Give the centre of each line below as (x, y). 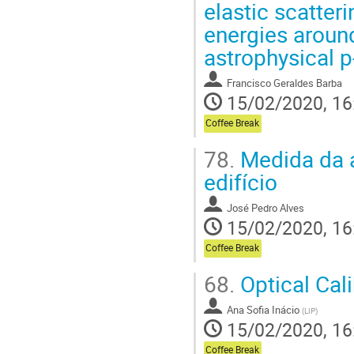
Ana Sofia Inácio (263, 309)
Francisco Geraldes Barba (284, 83)
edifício (241, 181)
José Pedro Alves (265, 207)
